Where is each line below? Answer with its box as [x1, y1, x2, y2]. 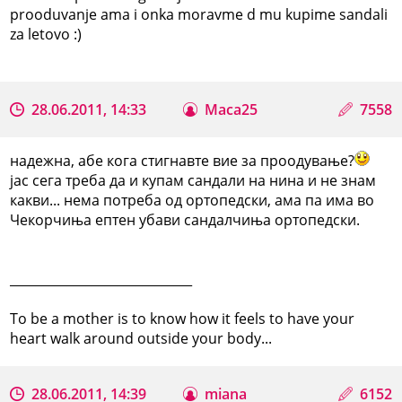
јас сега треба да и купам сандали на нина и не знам [10, 170, 377, 190]
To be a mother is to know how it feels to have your [10, 308, 355, 328]
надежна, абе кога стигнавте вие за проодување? [10, 150, 355, 170]
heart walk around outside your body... [10, 328, 273, 348]
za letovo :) [10, 23, 83, 44]
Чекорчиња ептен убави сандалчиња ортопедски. [10, 209, 361, 230]
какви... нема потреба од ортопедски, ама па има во [10, 189, 375, 210]
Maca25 [205, 99, 258, 119]
